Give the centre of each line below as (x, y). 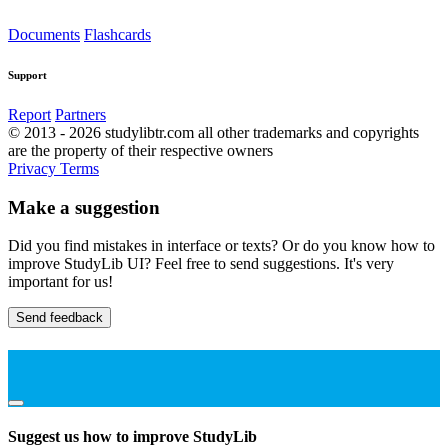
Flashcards (117, 34)
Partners (80, 114)
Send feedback (59, 318)
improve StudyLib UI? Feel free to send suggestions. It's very (201, 264)
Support (27, 74)
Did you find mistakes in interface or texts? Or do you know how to (221, 246)
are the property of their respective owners (140, 150)
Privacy (34, 168)
